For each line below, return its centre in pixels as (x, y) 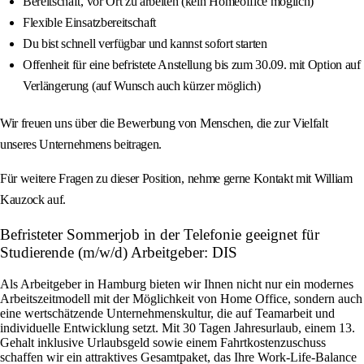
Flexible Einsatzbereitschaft (90, 23)
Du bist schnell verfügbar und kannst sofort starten (145, 44)
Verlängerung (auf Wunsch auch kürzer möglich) (142, 86)
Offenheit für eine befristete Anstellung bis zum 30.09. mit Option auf (192, 65)
